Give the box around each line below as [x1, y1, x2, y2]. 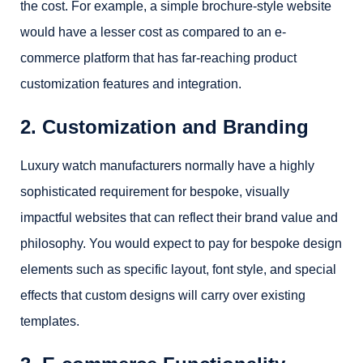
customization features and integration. [20, 77, 241, 91]
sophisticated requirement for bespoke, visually [20, 185, 289, 199]
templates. [20, 314, 79, 328]
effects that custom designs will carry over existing [20, 288, 305, 302]
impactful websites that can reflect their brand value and [20, 211, 338, 224]
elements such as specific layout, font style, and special [20, 263, 336, 276]
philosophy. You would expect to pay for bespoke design [20, 237, 342, 250]
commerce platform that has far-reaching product [20, 51, 297, 65]
